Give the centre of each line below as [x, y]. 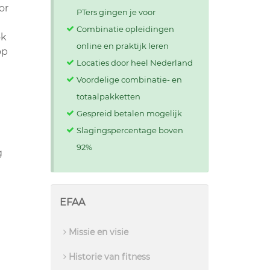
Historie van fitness [108, 256]
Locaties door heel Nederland [134, 63]
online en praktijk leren [122, 46]
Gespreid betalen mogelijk [129, 113]
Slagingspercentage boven [130, 130]
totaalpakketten [108, 96]
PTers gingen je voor [116, 12]
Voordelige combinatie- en [129, 80]
